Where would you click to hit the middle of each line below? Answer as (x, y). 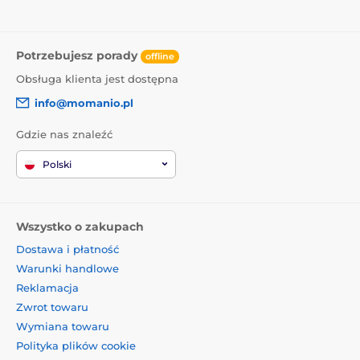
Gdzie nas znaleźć (64, 134)
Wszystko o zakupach (80, 226)
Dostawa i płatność (67, 249)
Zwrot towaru (52, 307)
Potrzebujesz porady (78, 55)
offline (160, 56)
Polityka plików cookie (76, 345)
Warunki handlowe (67, 268)
